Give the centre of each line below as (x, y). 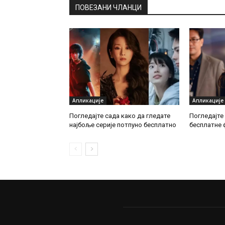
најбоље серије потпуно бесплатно (123, 125)
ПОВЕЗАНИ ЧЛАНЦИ (108, 8)
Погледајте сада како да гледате (120, 116)
